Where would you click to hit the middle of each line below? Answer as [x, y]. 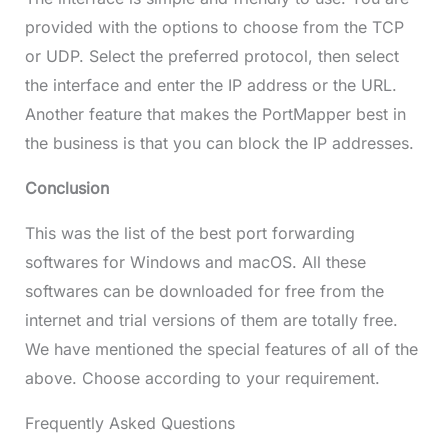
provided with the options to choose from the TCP [214, 27]
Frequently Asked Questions [129, 423]
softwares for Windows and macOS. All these [195, 262]
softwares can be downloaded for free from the [204, 291]
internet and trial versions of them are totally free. [211, 320]
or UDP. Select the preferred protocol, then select [211, 56]
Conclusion [66, 188]
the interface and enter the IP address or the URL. [210, 85]
